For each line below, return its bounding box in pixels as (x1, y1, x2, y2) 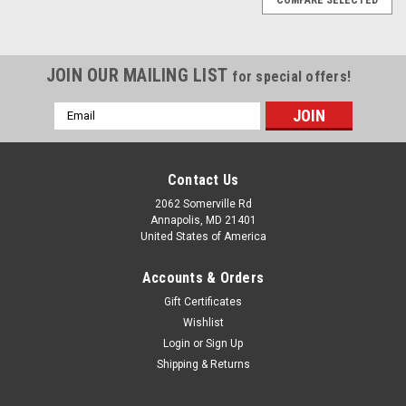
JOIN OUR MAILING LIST (45, 63, 233, 86)
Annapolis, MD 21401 (150, 213, 256, 227)
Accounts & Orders (141, 268, 265, 286)
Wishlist (182, 315, 224, 329)
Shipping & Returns (156, 357, 250, 371)
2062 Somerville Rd (154, 197, 252, 210)
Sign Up (206, 336, 244, 350)
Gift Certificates (164, 295, 242, 308)
